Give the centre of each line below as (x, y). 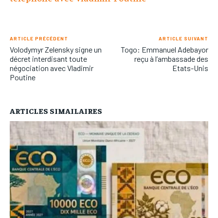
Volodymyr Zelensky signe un (56, 49)
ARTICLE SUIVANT (183, 38)
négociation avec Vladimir (52, 68)
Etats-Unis (190, 68)
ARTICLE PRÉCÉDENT (39, 38)
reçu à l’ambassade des (171, 58)
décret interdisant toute (48, 58)
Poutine (23, 77)
